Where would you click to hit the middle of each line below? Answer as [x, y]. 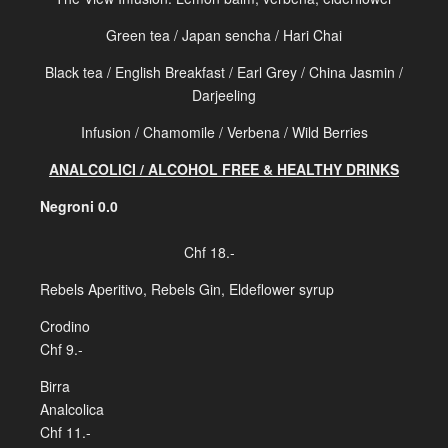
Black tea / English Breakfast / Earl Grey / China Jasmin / [224, 72]
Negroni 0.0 [93, 206]
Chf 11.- [65, 432]
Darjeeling [224, 95]
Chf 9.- [61, 349]
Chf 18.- [137, 252]
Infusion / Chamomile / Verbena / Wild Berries [224, 132]
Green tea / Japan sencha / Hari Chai [224, 35]
